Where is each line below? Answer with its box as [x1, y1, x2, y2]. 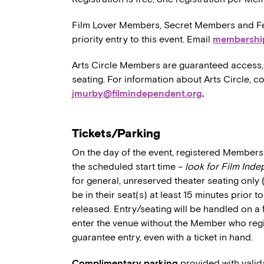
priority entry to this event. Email [72, 34, 213, 45]
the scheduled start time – [72, 161, 185, 173]
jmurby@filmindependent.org [72, 88, 202, 100]
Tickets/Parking [72, 126, 160, 141]
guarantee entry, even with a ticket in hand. [72, 232, 253, 243]
